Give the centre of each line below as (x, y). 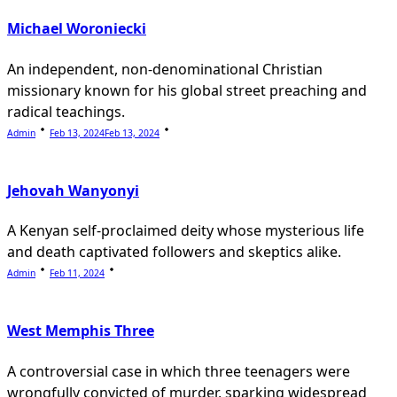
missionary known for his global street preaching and (187, 90)
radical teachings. (66, 111)
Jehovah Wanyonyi (73, 190)
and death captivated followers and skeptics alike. (174, 252)
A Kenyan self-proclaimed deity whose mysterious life (186, 231)
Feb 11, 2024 (77, 273)
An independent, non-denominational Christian (165, 69)
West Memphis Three (81, 331)
